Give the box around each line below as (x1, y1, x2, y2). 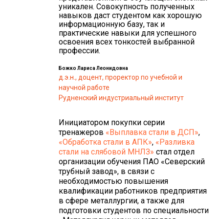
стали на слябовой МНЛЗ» (59, 147, 154, 156)
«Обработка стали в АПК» (59, 137, 152, 147)
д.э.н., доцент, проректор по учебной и (59, 73, 182, 81)
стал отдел (154, 147, 195, 156)
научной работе (59, 83, 109, 91)
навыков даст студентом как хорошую (59, 10, 202, 20)
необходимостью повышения (59, 176, 168, 186)
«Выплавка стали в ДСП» (106, 127, 198, 137)
